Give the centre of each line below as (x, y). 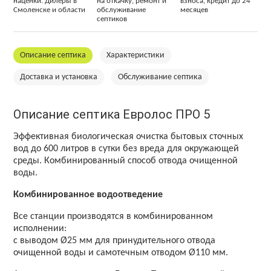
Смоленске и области (50, 10)
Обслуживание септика (160, 77)
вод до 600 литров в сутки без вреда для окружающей (126, 149)
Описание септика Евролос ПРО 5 (112, 115)
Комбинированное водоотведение (88, 195)
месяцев (194, 10)
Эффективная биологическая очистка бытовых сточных (129, 137)
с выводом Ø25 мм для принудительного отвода (115, 241)
